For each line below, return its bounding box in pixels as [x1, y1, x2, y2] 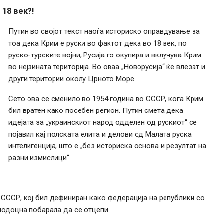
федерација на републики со [105, 193, 205, 202]
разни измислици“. [8, 153, 71, 162]
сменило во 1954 [49, 94, 110, 103]
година [110, 94, 134, 103]
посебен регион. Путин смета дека [63, 106, 183, 115]
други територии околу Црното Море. [8, 74, 136, 83]
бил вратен [8, 106, 47, 115]
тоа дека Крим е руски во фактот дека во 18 [8, 38, 163, 48]
